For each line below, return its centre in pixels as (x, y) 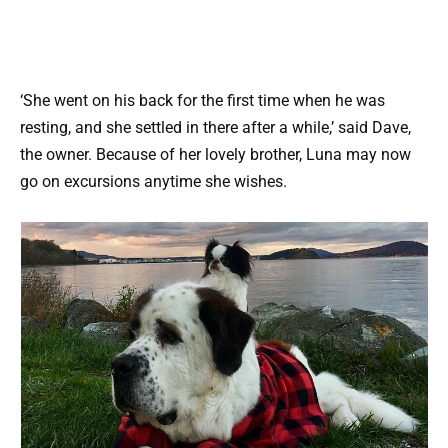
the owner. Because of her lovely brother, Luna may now (215, 154)
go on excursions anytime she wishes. (153, 181)
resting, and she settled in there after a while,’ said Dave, (215, 127)
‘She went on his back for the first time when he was (202, 100)
